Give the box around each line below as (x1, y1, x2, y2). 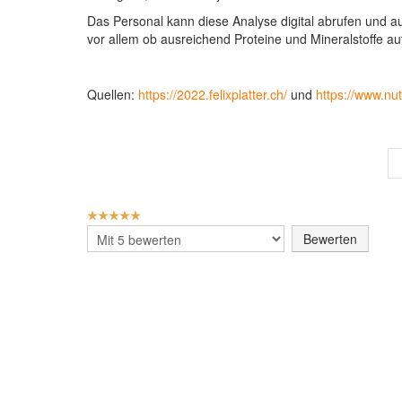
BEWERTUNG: (87, 205, 162, 221)
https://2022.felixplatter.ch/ (138, 84, 287, 103)
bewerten (87, 242, 140, 261)
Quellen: (87, 84, 138, 103)
